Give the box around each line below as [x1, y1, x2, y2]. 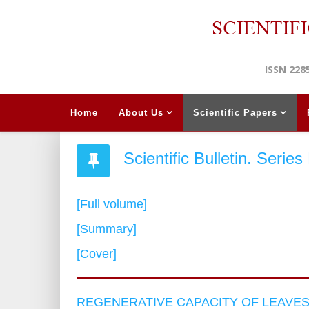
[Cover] [77, 246, 117, 261]
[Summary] [77, 221, 137, 236]
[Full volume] [77, 197, 147, 211]
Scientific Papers [193, 107, 277, 118]
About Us [119, 107, 163, 118]
